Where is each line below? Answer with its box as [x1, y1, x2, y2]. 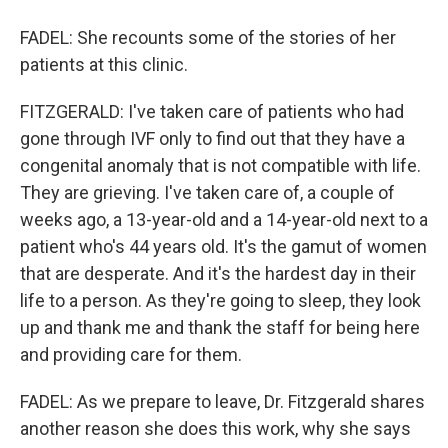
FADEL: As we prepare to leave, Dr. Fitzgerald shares [20, 391, 425, 412]
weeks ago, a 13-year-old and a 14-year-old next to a [20, 209, 428, 230]
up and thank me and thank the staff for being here [20, 317, 420, 338]
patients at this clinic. [20, 54, 188, 75]
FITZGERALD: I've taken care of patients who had [20, 101, 404, 122]
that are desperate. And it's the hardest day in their [20, 263, 416, 284]
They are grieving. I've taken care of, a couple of [20, 182, 395, 203]
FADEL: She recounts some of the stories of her [20, 27, 396, 48]
